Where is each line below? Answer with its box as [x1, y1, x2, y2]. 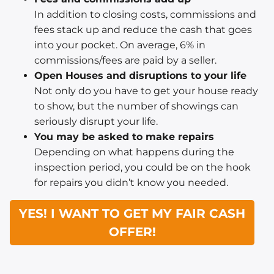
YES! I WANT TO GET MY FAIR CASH [19, 206, 245, 221]
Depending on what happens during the [34, 146, 234, 158]
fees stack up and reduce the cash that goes [34, 24, 252, 36]
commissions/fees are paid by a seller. [34, 54, 217, 67]
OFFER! [108, 224, 156, 240]
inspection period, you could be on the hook [34, 161, 251, 174]
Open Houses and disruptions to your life [34, 70, 246, 82]
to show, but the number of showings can [34, 100, 239, 113]
